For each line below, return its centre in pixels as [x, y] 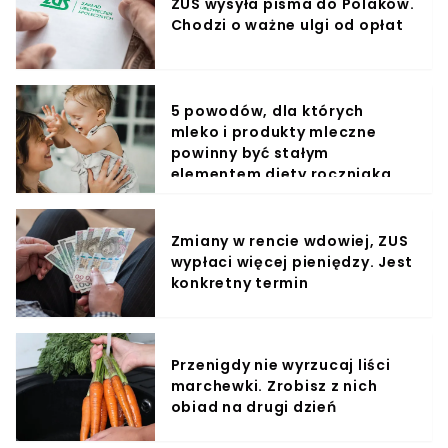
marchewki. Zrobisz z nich [274, 386]
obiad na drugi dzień [253, 407]
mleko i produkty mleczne [273, 131]
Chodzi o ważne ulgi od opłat [287, 24]
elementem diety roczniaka [281, 173]
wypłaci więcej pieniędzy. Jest [292, 262]
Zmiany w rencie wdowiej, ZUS [289, 241]
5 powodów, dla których [267, 110]
